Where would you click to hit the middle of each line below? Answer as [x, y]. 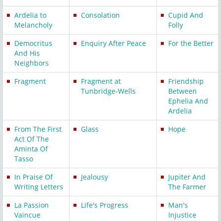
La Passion [32, 205]
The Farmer [187, 187]
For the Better [191, 43]
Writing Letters [39, 187]
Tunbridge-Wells [108, 91]
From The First [38, 129]
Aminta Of [31, 149]
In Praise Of [34, 177]
